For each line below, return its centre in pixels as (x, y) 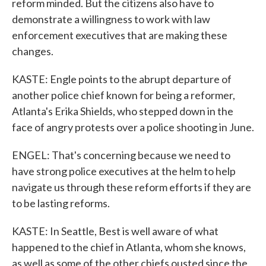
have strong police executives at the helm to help (124, 171)
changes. (33, 51)
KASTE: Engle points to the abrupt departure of (122, 79)
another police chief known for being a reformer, (123, 95)
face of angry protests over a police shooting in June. (133, 127)
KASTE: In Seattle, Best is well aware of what (115, 231)
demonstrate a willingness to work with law (111, 19)
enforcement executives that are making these (120, 35)
